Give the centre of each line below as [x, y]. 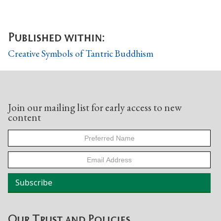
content [24, 117]
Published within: [56, 36]
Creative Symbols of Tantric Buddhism [81, 53]
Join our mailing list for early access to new [95, 108]
